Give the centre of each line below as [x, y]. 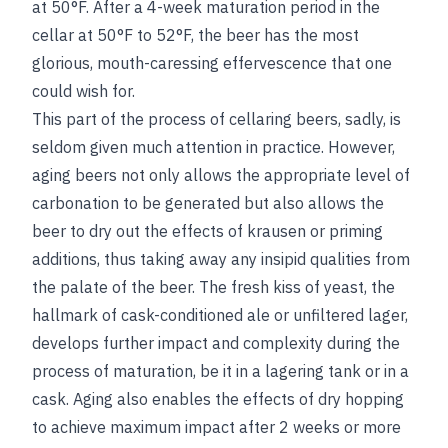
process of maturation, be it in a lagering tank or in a [220, 371]
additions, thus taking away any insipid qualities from [221, 259]
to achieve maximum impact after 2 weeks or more [216, 427]
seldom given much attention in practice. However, [213, 147]
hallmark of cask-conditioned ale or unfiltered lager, [220, 315]
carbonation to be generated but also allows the [208, 203]
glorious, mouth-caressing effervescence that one [212, 63]
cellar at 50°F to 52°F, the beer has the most [195, 35]
